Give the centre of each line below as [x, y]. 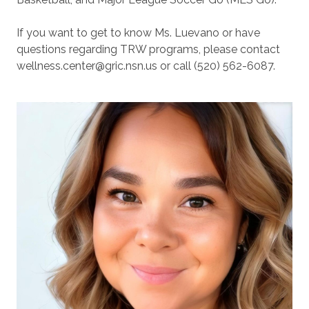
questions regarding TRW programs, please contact [148, 49]
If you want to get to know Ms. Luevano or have [138, 33]
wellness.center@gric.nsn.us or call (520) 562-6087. [146, 66]
